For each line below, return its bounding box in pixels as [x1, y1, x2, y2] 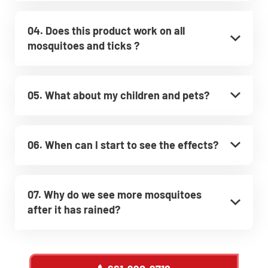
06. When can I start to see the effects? [28, 138, 218, 151]
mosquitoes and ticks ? [28, 38, 139, 52]
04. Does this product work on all [28, 23, 185, 37]
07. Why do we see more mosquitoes [28, 187, 202, 201]
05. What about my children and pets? [28, 88, 209, 102]
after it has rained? [28, 202, 120, 216]
